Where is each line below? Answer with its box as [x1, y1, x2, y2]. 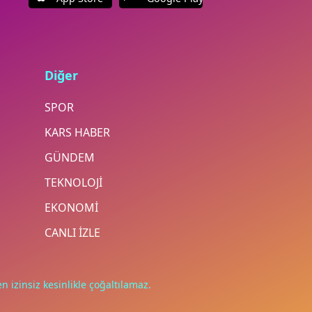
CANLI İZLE [44, 225, 100, 241]
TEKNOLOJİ [44, 175, 102, 191]
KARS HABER [44, 125, 110, 141]
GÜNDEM [44, 150, 95, 166]
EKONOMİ [44, 200, 98, 216]
